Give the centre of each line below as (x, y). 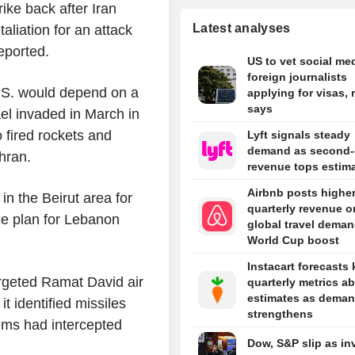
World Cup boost (293, 240)
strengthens (280, 314)
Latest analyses (242, 29)
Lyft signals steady (298, 135)
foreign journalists (297, 77)
